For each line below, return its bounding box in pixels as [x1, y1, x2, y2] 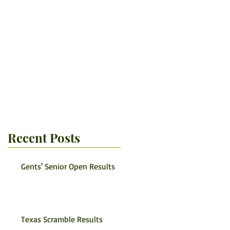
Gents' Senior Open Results [21, 161, 115, 171]
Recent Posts [8, 129, 80, 146]
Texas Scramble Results [21, 214, 103, 224]
